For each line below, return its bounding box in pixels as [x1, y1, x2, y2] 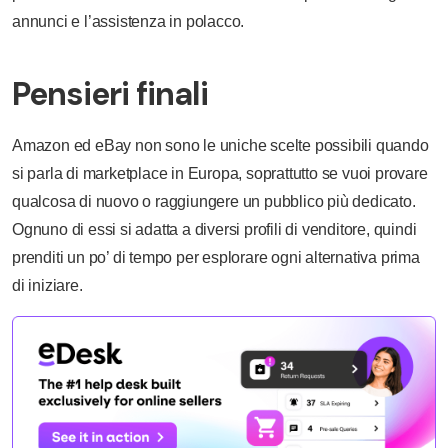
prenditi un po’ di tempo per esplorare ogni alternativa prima [12, 249, 420, 267]
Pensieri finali [12, 73, 208, 116]
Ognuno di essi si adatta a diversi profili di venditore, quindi [12, 221, 417, 239]
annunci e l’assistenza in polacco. [12, 13, 245, 31]
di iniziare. [12, 277, 83, 295]
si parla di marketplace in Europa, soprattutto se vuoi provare [12, 165, 428, 183]
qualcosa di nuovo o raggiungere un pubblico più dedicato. [12, 193, 416, 211]
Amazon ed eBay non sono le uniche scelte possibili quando [12, 137, 429, 155]
